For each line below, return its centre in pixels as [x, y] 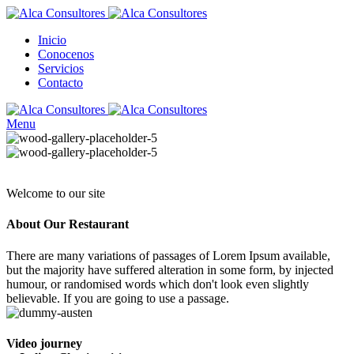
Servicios [61, 68]
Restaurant [99, 224]
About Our [38, 224]
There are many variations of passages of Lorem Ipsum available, [168, 255]
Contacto [60, 83]
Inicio [52, 40]
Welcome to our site [56, 193]
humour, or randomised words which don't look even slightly [158, 284]
